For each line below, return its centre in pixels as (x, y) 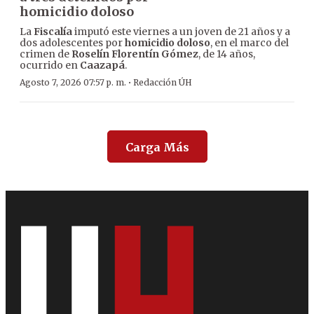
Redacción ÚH (163, 83)
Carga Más (157, 148)
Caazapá (102, 66)
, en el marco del (250, 43)
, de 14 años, (227, 54)
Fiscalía (53, 32)
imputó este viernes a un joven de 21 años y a (181, 32)
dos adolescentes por (72, 43)
